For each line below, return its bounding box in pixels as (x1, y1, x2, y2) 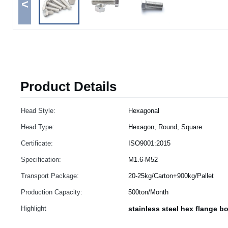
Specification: (21, 156, 61, 163)
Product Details (20, 79, 117, 94)
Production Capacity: (21, 188, 82, 196)
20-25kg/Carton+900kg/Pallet (128, 172, 214, 180)
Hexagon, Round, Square (128, 123, 202, 131)
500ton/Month (128, 188, 168, 196)
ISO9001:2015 (128, 139, 170, 147)
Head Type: (21, 123, 54, 131)
